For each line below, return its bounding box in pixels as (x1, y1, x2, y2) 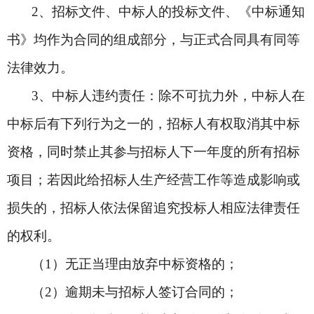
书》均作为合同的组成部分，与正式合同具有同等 (7, 32, 300, 47)
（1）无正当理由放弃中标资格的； (32, 257, 238, 271)
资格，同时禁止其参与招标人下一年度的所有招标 (7, 144, 300, 159)
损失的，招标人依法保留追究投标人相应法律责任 (7, 200, 300, 215)
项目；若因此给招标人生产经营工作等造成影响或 (7, 172, 300, 187)
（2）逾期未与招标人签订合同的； (32, 285, 238, 299)
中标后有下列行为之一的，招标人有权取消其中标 (7, 116, 300, 131)
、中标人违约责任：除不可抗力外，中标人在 (39, 88, 305, 103)
